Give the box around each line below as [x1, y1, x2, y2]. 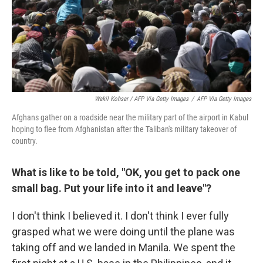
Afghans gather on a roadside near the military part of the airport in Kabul [12, 113, 248, 122]
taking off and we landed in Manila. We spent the [12, 241, 235, 254]
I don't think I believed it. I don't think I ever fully [12, 210, 229, 222]
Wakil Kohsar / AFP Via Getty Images [95, 95, 188, 103]
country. [12, 136, 38, 146]
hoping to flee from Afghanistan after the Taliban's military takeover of [12, 124, 237, 134]
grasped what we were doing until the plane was [12, 225, 235, 238]
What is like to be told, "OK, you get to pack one [12, 166, 240, 178]
